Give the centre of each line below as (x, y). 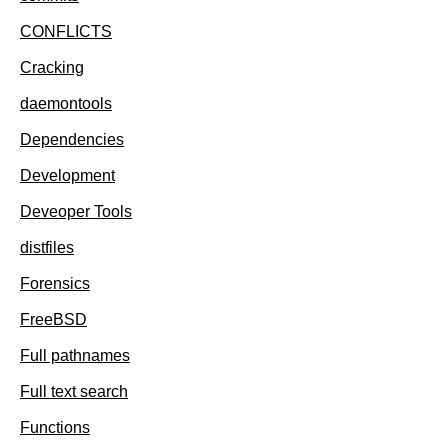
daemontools (66, 103)
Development (67, 175)
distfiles (47, 247)
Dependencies (72, 139)
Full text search (74, 391)
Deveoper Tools (76, 211)
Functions (55, 427)
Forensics (55, 283)
